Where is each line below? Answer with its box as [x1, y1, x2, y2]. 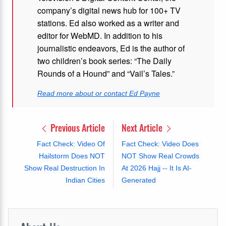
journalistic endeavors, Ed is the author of [37, 42, 185, 54]
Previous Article [48, 121, 105, 134]
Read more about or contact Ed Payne [37, 89, 160, 97]
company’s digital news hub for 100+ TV [37, 4, 181, 16]
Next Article [121, 121, 164, 134]
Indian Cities [65, 176, 105, 184]
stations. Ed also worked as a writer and [37, 17, 179, 29]
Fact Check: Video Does [121, 139, 199, 148]
